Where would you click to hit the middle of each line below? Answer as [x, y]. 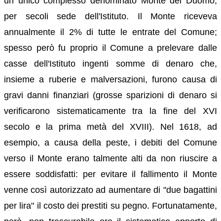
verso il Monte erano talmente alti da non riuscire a [110, 158]
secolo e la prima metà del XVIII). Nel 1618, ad [110, 127]
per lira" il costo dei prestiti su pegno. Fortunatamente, [110, 205]
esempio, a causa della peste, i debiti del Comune [110, 142]
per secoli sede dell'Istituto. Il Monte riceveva [110, 16]
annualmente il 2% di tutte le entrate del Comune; [110, 32]
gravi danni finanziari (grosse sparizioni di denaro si [110, 95]
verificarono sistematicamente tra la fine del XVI [110, 111]
